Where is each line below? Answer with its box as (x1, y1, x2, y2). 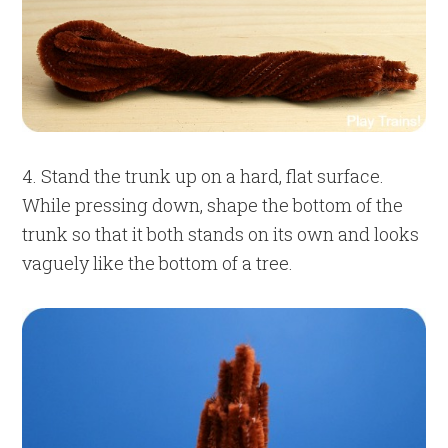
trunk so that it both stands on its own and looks (22, 221, 420, 246)
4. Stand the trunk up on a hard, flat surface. (22, 163, 385, 188)
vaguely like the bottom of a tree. (22, 250, 294, 275)
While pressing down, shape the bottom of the (22, 192, 404, 217)
